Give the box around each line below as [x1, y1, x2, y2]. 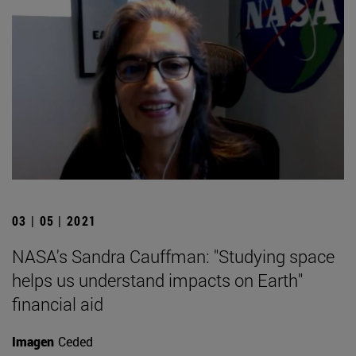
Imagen [12, 332, 54, 350]
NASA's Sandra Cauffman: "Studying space [12, 244, 335, 268]
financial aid [12, 292, 103, 315]
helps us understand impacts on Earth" [12, 268, 303, 292]
